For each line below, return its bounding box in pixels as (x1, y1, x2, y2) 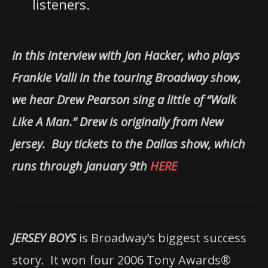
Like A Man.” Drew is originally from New (12, 113, 223, 130)
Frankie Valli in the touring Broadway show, (12, 69, 241, 86)
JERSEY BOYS (12, 229, 79, 246)
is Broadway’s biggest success (79, 229, 246, 246)
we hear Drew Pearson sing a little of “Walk (12, 91, 236, 108)
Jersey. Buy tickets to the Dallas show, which (12, 135, 245, 152)
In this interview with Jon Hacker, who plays (12, 47, 240, 63)
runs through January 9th (12, 157, 150, 174)
